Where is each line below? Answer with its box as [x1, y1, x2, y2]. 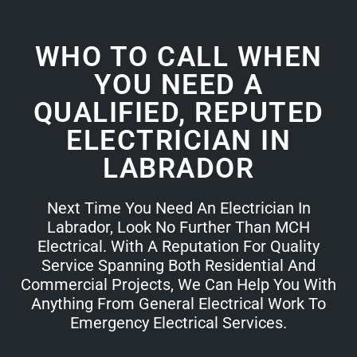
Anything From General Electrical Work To [31, 293, 326, 313]
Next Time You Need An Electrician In [46, 198, 311, 218]
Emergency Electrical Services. [70, 312, 287, 332]
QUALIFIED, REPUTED [33, 96, 324, 129]
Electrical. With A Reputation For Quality [37, 236, 320, 256]
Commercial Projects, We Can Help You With [21, 274, 336, 294]
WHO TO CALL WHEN [34, 40, 323, 73]
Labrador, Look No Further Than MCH [47, 217, 310, 237]
